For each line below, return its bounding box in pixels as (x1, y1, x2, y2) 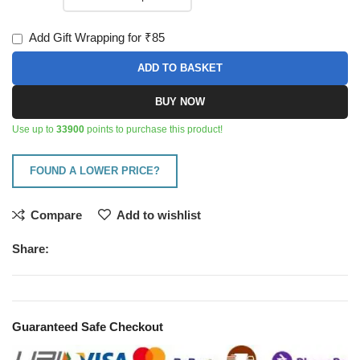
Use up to (12, 124, 57, 136)
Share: (12, 242, 50, 256)
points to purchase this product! (84, 124, 223, 136)
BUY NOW (155, 96, 205, 108)
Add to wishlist (117, 207, 202, 222)
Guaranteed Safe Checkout (12, 320, 164, 334)
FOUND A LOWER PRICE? (30, 165, 161, 178)
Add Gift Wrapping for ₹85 (27, 31, 166, 45)
